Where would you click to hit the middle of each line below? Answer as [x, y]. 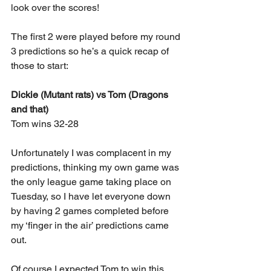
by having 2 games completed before [91, 211]
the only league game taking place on [92, 181]
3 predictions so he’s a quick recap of [91, 51]
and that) [30, 109]
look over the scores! [55, 7]
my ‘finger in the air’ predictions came [91, 225]
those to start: [40, 65]
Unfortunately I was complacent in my [92, 152]
